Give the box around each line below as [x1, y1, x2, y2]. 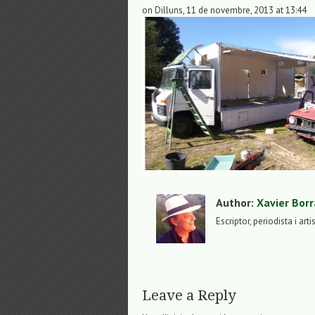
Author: [216, 195, 257, 210]
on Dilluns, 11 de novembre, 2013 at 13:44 [142, 4, 307, 17]
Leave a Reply [142, 287, 236, 304]
